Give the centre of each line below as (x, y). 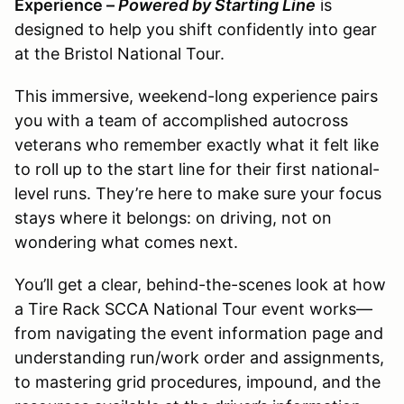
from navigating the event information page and (199, 333)
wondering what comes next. (126, 242)
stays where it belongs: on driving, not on (173, 217)
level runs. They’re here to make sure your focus (198, 193)
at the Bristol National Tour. (119, 53)
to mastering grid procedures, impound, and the (197, 381)
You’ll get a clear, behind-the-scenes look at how (200, 284)
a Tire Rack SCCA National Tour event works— (193, 308)
